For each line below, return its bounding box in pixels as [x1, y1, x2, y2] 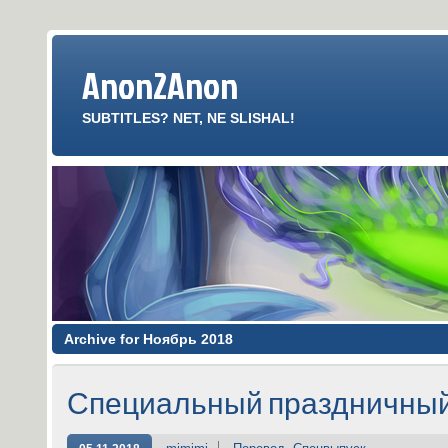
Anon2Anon [82, 60, 238, 110]
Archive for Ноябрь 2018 [64, 331, 233, 347]
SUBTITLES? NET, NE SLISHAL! [82, 110, 295, 126]
